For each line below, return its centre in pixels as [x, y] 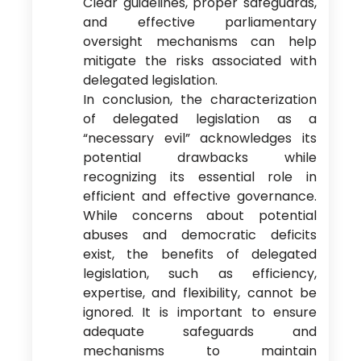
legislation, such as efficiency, [200, 274]
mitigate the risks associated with [200, 61]
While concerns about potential [200, 216]
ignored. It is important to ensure [200, 313]
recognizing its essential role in [200, 177]
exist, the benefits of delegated [200, 255]
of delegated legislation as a [200, 119]
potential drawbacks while [200, 158]
